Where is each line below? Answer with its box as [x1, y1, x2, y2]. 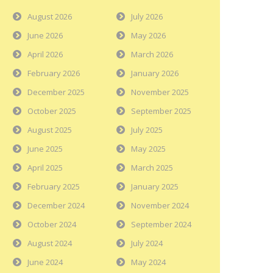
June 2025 [27, 143, 63, 155]
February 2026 [27, 68, 80, 79]
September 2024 [131, 219, 191, 230]
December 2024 [27, 200, 85, 211]
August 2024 [27, 238, 72, 249]
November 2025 [131, 87, 189, 98]
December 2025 [27, 87, 85, 98]
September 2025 [131, 105, 191, 117]
